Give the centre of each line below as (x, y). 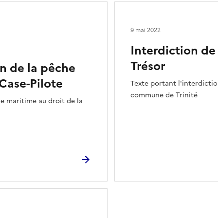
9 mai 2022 (145, 30)
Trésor (148, 66)
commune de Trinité (164, 95)
